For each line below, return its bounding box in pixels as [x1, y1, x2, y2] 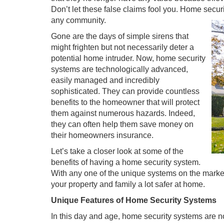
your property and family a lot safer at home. [51, 180, 205, 188]
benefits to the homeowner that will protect [51, 98, 199, 106]
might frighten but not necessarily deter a [51, 43, 194, 51]
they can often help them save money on [51, 120, 193, 128]
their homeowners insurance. [51, 131, 153, 139]
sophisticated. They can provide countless [51, 87, 199, 95]
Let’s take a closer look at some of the [51, 147, 183, 155]
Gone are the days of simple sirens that [51, 32, 188, 40]
